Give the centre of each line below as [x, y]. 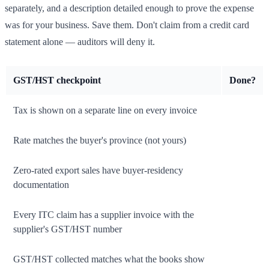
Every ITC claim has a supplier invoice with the [104, 215]
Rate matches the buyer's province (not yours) [100, 141]
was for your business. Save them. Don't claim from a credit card [127, 25]
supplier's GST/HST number [68, 229]
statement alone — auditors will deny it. [80, 42]
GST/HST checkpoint [57, 80]
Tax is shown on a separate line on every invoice [105, 110]
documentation [41, 185]
